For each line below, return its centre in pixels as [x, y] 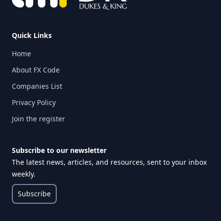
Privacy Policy [34, 102]
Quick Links [32, 35]
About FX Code [36, 70]
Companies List [37, 86]
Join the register [38, 119]
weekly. [24, 174]
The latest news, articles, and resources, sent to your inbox [109, 162]
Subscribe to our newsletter [59, 150]
